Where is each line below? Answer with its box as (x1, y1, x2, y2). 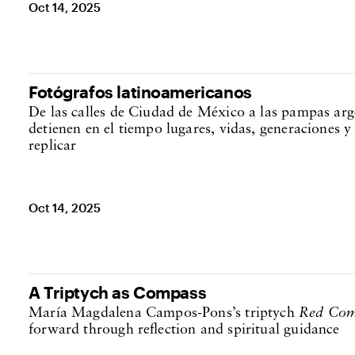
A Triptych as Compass (29, 282, 207, 302)
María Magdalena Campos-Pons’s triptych (29, 306, 300, 321)
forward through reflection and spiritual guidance (29, 323, 340, 338)
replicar (29, 139, 77, 154)
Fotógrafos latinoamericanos (29, 82, 252, 101)
